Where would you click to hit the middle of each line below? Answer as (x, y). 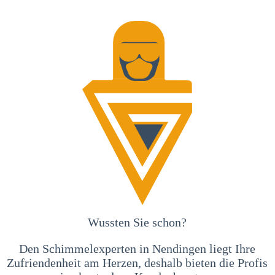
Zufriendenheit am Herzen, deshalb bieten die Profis (137, 262)
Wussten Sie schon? (137, 222)
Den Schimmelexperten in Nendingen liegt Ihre (137, 248)
